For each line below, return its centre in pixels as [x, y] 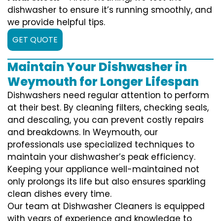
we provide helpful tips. [56, 22]
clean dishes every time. [59, 194]
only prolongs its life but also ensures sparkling [107, 181]
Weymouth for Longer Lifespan [103, 81]
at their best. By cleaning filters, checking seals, [108, 107]
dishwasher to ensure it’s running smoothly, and [110, 10]
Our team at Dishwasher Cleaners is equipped [106, 206]
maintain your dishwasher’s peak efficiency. [101, 157]
